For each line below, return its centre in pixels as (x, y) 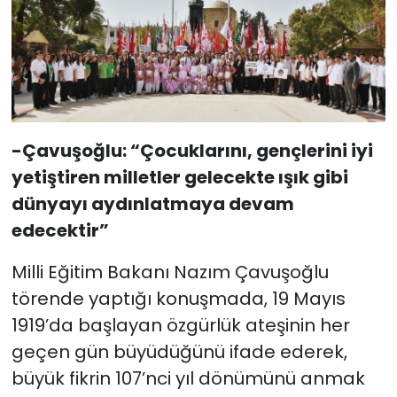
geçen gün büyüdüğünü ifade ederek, (179, 352)
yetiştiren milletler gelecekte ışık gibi (179, 178)
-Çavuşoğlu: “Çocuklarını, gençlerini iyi (192, 151)
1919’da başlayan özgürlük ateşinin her (180, 326)
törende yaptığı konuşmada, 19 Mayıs (178, 299)
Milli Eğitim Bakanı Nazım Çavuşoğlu (170, 272)
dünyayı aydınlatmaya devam (152, 204)
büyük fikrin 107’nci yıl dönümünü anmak (188, 379)
